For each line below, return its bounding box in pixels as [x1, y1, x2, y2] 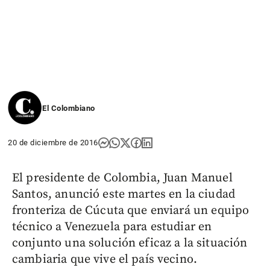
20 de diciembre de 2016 [8, 137, 98, 147]
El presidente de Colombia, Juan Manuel [12, 170, 233, 186]
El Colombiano [42, 103, 95, 113]
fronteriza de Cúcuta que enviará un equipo [12, 202, 250, 218]
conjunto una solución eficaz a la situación [12, 235, 248, 251]
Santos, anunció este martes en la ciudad [12, 186, 235, 202]
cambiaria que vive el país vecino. [12, 251, 198, 267]
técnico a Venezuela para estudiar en [12, 219, 212, 234]
